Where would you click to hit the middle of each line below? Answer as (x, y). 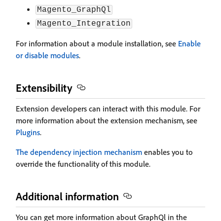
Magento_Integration (84, 24)
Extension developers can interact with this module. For (108, 109)
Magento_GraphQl (74, 10)
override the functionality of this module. (83, 164)
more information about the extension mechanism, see (107, 120)
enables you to (167, 152)
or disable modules (47, 55)
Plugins (28, 132)
